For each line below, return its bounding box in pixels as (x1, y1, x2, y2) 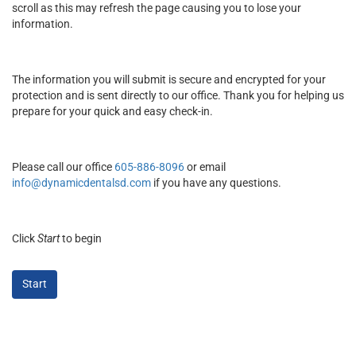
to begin (60, 232, 102, 245)
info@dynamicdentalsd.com (12, 176, 151, 189)
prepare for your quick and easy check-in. (12, 105, 213, 118)
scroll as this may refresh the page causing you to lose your (12, 2, 301, 14)
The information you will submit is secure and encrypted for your (12, 73, 326, 86)
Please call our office (12, 161, 114, 173)
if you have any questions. (151, 176, 281, 189)
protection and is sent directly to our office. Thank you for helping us (12, 89, 344, 102)
